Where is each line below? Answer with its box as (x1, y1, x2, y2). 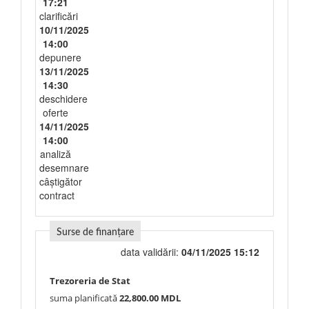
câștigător (39, 175, 82, 188)
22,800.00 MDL (119, 292, 181, 304)
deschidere (39, 92, 88, 106)
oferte (42, 106, 68, 119)
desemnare (39, 161, 89, 175)
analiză (39, 147, 71, 161)
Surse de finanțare (57, 228, 134, 237)
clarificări (39, 9, 78, 23)
